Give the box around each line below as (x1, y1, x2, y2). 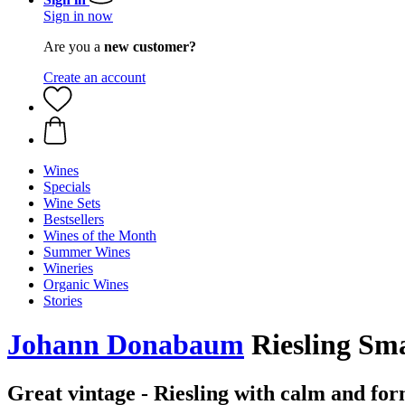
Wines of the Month (43, 228, 156, 243)
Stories (43, 293, 82, 308)
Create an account (43, 70, 146, 85)
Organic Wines (43, 277, 128, 292)
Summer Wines (43, 244, 130, 259)
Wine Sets (43, 195, 100, 211)
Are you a (43, 39, 104, 54)
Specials (43, 179, 90, 194)
